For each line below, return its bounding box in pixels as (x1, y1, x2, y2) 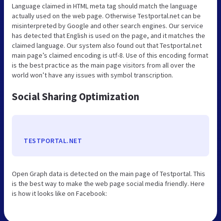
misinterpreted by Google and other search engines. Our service (12, 21, 203, 30)
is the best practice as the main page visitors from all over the (12, 60, 195, 70)
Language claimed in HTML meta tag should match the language (12, 1, 197, 10)
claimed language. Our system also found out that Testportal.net (12, 40, 202, 50)
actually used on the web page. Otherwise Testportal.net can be (12, 11, 201, 20)
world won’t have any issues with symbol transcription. (12, 70, 173, 79)
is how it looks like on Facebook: (12, 188, 107, 198)
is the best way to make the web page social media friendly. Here (12, 179, 205, 188)
